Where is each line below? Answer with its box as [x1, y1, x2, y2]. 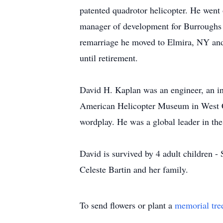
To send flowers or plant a [80, 199, 175, 211]
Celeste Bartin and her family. [80, 163, 188, 175]
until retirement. [80, 52, 138, 64]
